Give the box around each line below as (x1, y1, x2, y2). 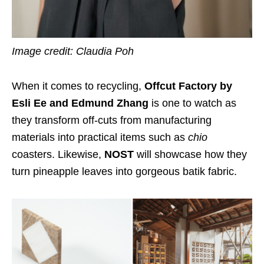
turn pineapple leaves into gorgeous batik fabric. (12, 166, 240, 178)
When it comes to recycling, (12, 80, 144, 93)
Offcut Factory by (144, 80, 232, 93)
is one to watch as (151, 97, 236, 110)
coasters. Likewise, (12, 148, 104, 161)
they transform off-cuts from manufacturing (12, 114, 212, 127)
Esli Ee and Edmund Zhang (12, 97, 151, 110)
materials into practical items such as (12, 131, 188, 144)
